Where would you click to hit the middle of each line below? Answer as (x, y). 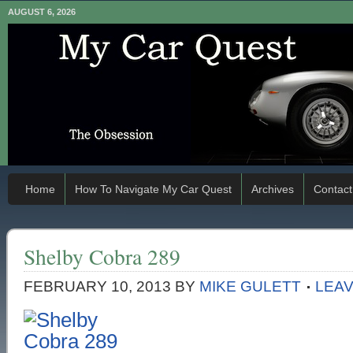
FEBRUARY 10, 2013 (97, 286)
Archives (273, 189)
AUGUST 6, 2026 (42, 12)
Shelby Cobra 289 (102, 256)
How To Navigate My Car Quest (153, 189)
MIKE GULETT (250, 286)
